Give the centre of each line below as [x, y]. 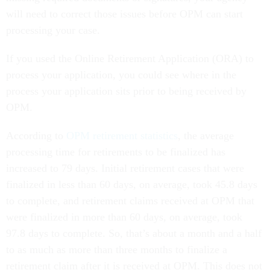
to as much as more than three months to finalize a [117, 250]
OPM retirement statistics [122, 136]
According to [36, 136]
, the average [206, 136]
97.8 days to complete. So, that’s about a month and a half [134, 234]
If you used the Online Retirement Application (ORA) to [130, 59]
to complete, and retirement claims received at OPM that [130, 201]
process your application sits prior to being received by [126, 91]
